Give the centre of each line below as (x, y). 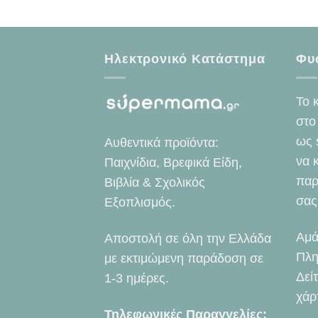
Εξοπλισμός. (140, 202)
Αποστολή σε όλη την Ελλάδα (188, 238)
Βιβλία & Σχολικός (155, 182)
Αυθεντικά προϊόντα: (161, 142)
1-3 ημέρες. (137, 278)
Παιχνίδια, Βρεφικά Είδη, (173, 162)
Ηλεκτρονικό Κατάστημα (185, 59)
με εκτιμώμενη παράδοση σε (184, 258)
